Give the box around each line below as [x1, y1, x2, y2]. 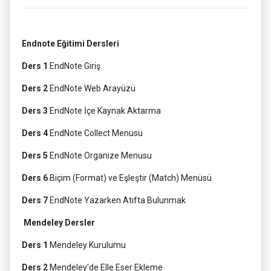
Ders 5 [22, 151, 48, 161]
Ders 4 [22, 128, 48, 139]
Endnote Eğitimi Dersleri [22, 39, 119, 49]
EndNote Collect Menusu [48, 128, 143, 139]
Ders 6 [22, 173, 48, 183]
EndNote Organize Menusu [48, 151, 152, 161]
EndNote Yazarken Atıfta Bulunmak [48, 195, 186, 206]
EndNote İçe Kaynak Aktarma [48, 106, 161, 116]
